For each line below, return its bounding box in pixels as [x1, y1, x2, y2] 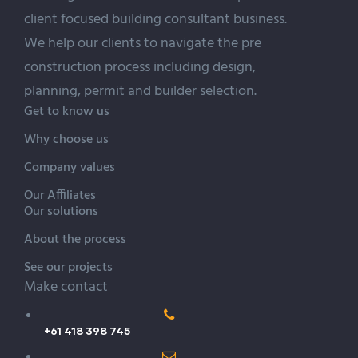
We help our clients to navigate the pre [24, 31, 261, 55]
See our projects [24, 257, 113, 278]
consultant [165, 7, 230, 31]
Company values [24, 157, 115, 178]
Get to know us [24, 101, 109, 122]
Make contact [24, 275, 108, 299]
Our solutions [24, 201, 98, 222]
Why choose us [24, 129, 109, 150]
